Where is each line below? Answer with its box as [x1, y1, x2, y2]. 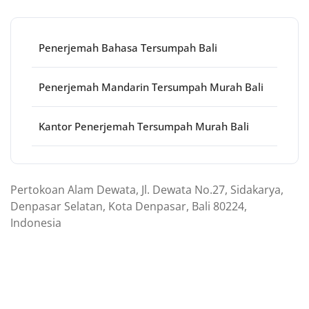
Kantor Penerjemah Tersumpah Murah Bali [39, 119, 249, 133]
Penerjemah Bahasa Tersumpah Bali [39, 41, 217, 54]
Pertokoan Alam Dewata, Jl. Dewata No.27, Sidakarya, [10, 182, 283, 197]
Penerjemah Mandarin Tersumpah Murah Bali [39, 80, 263, 94]
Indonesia [10, 215, 61, 230]
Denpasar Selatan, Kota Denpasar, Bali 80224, [10, 199, 247, 214]
